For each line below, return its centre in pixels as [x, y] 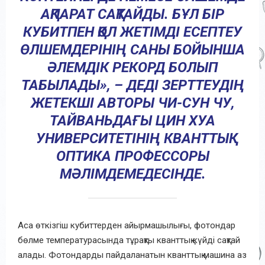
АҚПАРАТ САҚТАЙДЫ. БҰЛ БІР [132, 14]
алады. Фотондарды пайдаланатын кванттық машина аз [132, 255]
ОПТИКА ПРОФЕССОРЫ [132, 156]
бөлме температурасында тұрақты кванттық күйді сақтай [129, 240]
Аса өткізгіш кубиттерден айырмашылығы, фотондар [127, 225]
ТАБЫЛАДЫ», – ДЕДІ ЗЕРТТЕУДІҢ [132, 85]
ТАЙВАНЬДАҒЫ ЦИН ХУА [132, 120]
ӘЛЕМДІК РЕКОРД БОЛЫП [132, 67]
